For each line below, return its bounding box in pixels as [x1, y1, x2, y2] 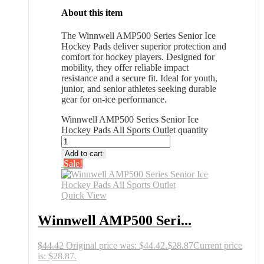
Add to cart [65, 148, 103, 158]
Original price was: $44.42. [66, 240, 167, 250]
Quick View [61, 190, 107, 200]
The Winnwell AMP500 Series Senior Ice [61, 30, 216, 41]
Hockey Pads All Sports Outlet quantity [61, 124, 208, 135]
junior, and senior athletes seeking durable [61, 83, 216, 94]
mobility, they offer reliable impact [61, 62, 189, 72]
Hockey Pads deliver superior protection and [61, 41, 226, 51]
